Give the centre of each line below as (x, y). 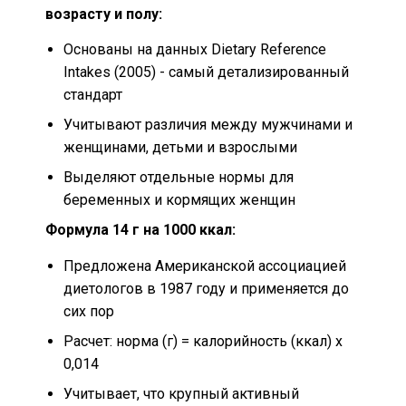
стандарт (93, 95)
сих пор (89, 311)
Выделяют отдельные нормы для (179, 178)
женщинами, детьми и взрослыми (180, 148)
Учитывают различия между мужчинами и (208, 125)
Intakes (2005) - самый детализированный (206, 72)
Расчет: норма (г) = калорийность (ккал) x (203, 341)
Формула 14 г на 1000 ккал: (140, 230)
